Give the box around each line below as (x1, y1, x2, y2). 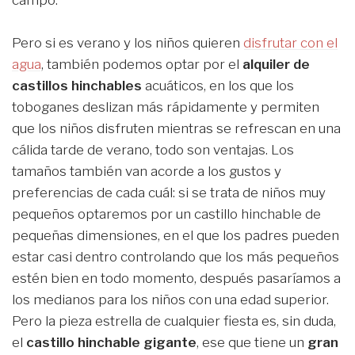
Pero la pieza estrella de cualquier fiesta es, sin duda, (12, 313, 336, 330)
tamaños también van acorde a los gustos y (12, 163, 281, 180)
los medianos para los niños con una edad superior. (12, 292, 329, 308)
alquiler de (242, 56, 310, 73)
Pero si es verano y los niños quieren (12, 35, 243, 52)
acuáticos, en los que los (145, 78, 294, 94)
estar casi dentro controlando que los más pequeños (12, 249, 339, 265)
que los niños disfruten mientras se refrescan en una (12, 120, 341, 137)
